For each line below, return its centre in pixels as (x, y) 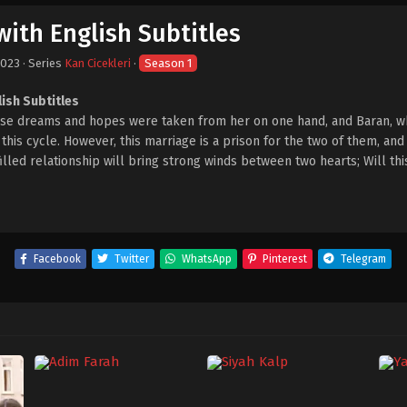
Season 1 (168, 63)
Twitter (131, 259)
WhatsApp (206, 259)
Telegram (363, 259)
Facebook (57, 259)
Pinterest (284, 259)
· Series (42, 63)
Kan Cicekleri (98, 63)
